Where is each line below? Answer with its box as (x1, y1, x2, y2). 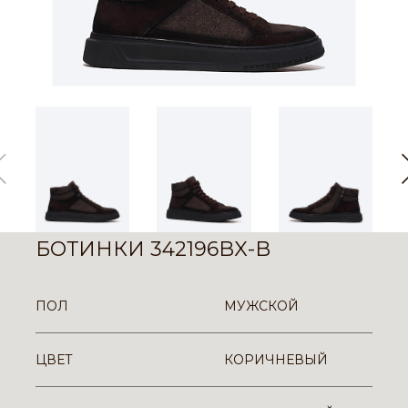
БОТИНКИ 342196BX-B (36, 236, 270, 261)
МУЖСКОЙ (224, 297, 299, 314)
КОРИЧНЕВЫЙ (224, 351, 328, 368)
